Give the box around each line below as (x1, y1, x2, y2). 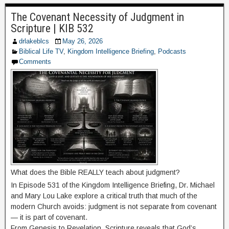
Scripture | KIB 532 (11, 22, 94, 35)
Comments (19, 58, 51, 65)
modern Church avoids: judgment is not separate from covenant (11, 202, 217, 211)
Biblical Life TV (19, 48, 63, 55)
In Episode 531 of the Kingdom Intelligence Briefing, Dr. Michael (11, 181, 215, 189)
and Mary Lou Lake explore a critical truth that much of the (11, 192, 197, 200)
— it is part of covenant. (11, 213, 87, 221)
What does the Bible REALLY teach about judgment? (11, 168, 180, 176)
